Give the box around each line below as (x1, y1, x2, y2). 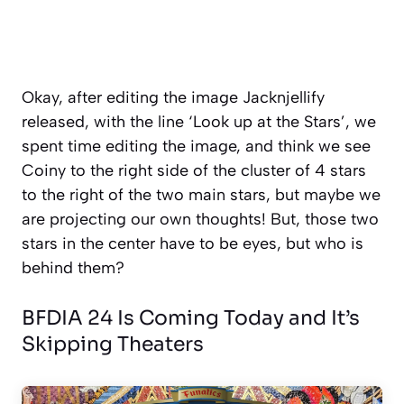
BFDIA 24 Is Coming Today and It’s (22, 306, 360, 331)
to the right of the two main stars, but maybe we (22, 185, 381, 206)
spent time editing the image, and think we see (22, 136, 371, 157)
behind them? (22, 258, 124, 279)
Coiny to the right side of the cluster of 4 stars (22, 161, 366, 181)
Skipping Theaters (22, 332, 204, 357)
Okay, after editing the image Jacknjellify (22, 87, 325, 108)
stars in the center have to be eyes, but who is (22, 234, 363, 254)
